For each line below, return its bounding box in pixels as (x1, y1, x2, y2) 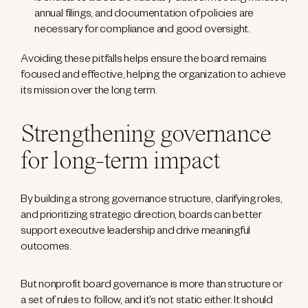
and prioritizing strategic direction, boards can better (21, 210, 262, 223)
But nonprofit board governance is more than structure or (21, 280, 283, 293)
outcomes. (21, 242, 71, 255)
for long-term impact (21, 149, 220, 176)
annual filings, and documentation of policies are (34, 9, 254, 22)
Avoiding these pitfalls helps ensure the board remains (21, 54, 267, 67)
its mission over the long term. (21, 86, 157, 99)
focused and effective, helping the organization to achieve (21, 70, 287, 83)
